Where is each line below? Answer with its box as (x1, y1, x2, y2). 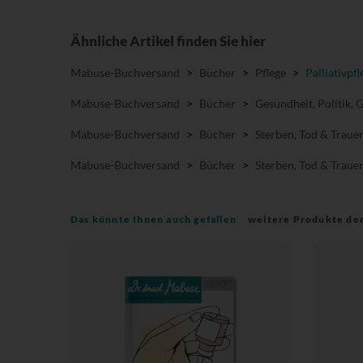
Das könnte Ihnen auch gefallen (70, 212, 237, 225)
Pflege (255, 65, 286, 79)
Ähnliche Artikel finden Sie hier (70, 32, 266, 49)
